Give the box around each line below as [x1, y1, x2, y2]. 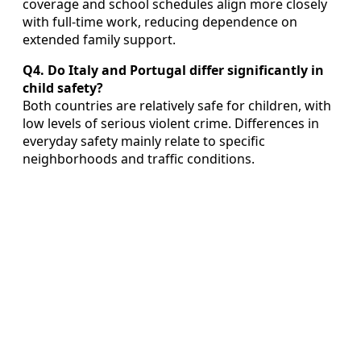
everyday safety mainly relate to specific [23, 131, 265, 150]
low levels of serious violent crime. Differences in [23, 114, 319, 132]
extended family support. [23, 30, 176, 48]
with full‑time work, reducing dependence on [23, 12, 297, 31]
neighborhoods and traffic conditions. [23, 149, 255, 168]
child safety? [23, 78, 103, 97]
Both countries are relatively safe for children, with [23, 96, 331, 114]
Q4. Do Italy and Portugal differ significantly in [23, 60, 324, 79]
